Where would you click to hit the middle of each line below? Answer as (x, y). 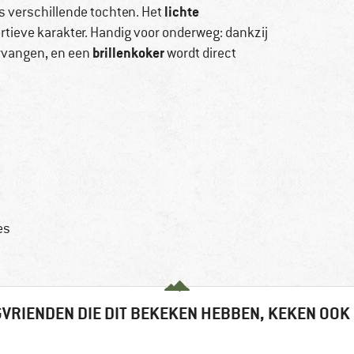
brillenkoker (128, 53)
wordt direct (200, 53)
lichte (182, 12)
